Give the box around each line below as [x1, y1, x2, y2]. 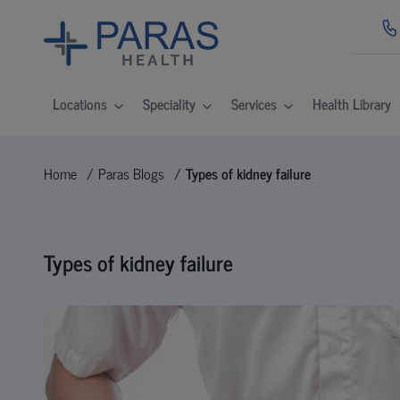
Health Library [312, 92, 391, 116]
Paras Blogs [97, 162, 164, 185]
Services [230, 92, 277, 116]
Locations [52, 92, 107, 116]
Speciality [142, 92, 196, 116]
